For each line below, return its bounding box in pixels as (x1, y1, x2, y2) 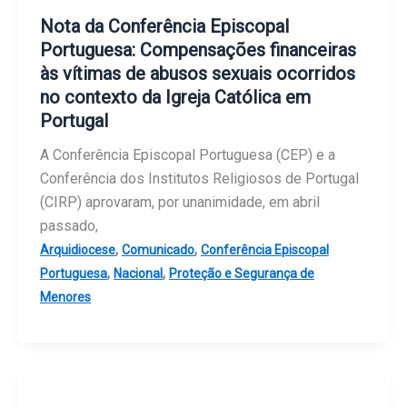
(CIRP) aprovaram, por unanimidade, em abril (40, 194, 320, 212)
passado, (40, 217, 98, 235)
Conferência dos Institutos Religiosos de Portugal (40, 170, 359, 188)
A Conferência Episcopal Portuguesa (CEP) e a (40, 146, 335, 164)
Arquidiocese (40, 243, 115, 258)
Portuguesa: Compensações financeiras (40, 39, 356, 62)
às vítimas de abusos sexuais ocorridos (40, 63, 355, 85)
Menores (40, 290, 91, 305)
